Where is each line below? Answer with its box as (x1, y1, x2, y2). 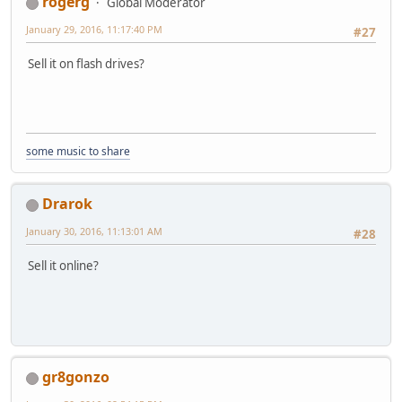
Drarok (42, 194, 92, 214)
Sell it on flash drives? (28, 55, 144, 72)
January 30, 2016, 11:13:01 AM (26, 224, 162, 239)
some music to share (26, 144, 130, 160)
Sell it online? (28, 257, 99, 274)
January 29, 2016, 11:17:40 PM (26, 22, 162, 37)
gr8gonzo (42, 367, 109, 388)
